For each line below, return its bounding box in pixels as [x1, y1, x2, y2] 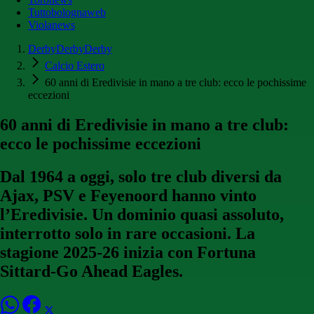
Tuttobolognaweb [28, 6, 106, 19]
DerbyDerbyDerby [28, 43, 112, 55]
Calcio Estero [45, 60, 104, 72]
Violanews [28, 19, 75, 32]
